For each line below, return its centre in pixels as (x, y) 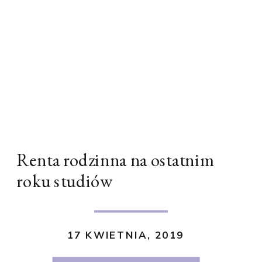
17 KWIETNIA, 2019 (125, 235)
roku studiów (64, 181)
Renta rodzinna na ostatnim (116, 160)
